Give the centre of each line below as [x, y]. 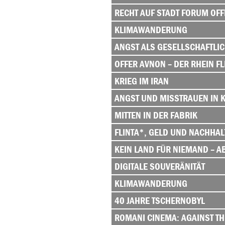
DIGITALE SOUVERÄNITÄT [160, 166]
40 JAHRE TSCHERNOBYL [160, 200]
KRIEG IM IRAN [142, 81]
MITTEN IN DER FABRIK [156, 115]
